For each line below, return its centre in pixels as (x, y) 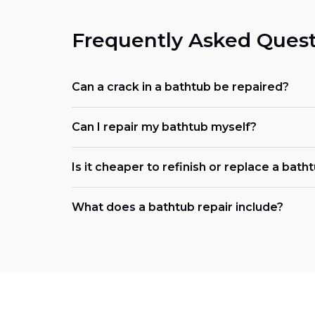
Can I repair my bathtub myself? (164, 127)
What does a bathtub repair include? (178, 207)
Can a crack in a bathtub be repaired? (180, 86)
